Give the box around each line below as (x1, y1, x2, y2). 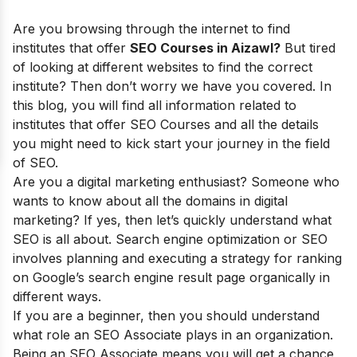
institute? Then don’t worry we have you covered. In (13, 78, 331, 94)
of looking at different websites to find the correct (13, 59, 312, 75)
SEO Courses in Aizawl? (130, 40, 280, 56)
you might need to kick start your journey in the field (13, 135, 330, 151)
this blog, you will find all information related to (13, 97, 296, 113)
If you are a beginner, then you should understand (13, 308, 320, 324)
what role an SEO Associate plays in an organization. (13, 327, 333, 343)
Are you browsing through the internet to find (13, 21, 290, 37)
